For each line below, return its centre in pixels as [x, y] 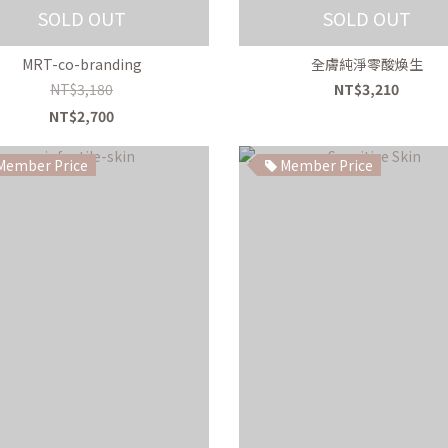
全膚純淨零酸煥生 [366, 64]
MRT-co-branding [81, 64]
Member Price [325, 164]
